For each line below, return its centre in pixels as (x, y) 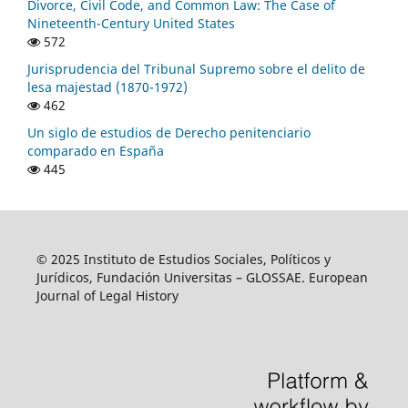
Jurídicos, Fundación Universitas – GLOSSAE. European (202, 277)
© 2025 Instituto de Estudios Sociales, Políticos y (183, 259)
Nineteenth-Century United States (131, 23)
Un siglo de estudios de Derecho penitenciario (169, 132)
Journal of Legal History (107, 295)
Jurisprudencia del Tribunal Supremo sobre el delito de (196, 68)
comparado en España (96, 150)
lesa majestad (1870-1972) (107, 87)
